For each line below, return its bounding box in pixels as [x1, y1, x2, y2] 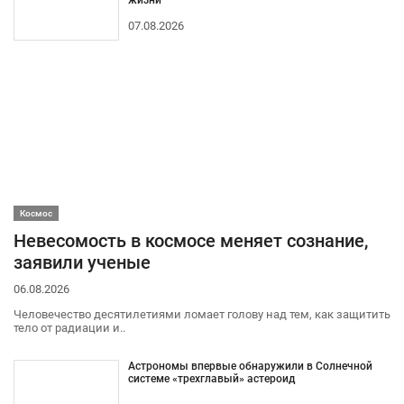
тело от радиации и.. [14, 320, 125, 335]
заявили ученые [14, 251, 151, 273]
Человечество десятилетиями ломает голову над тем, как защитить [14, 307, 390, 321]
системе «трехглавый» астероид [127, 372, 295, 385]
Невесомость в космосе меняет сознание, [14, 229, 368, 252]
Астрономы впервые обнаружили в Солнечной [127, 359, 372, 372]
